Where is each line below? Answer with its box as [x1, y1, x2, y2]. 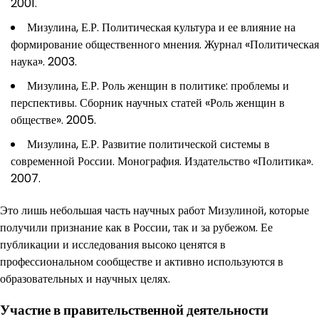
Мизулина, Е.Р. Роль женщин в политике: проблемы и [27, 77, 289, 94]
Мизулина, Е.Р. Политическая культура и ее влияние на [27, 19, 296, 36]
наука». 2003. [11, 53, 77, 70]
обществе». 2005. [11, 111, 96, 128]
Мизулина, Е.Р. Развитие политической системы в [27, 135, 270, 152]
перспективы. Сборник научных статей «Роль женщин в [11, 94, 285, 111]
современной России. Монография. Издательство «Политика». [11, 152, 313, 169]
